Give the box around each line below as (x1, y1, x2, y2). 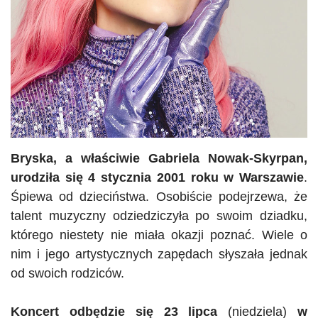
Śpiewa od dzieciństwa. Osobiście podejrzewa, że (11, 189, 307, 204)
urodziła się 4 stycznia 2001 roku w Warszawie (11, 170, 304, 185)
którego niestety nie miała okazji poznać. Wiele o (11, 227, 307, 242)
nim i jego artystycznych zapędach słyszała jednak (11, 246, 307, 261)
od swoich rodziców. (11, 265, 124, 280)
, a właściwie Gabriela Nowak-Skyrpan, (53, 150, 307, 165)
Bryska (11, 150, 53, 165)
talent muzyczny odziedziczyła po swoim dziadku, (11, 208, 307, 223)
